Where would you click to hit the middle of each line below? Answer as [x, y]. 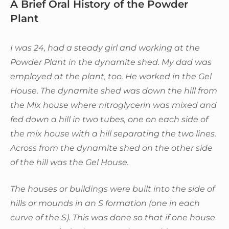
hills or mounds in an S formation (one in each [105, 203]
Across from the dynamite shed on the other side [111, 148]
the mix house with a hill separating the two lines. [113, 133]
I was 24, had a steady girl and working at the [105, 48]
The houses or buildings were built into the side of [112, 189]
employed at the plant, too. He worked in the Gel [111, 76]
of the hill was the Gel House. [70, 162]
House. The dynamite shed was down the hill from [114, 90]
